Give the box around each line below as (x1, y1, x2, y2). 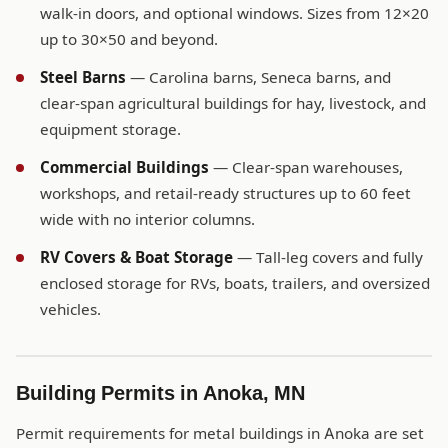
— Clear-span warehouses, (209, 158, 403, 178)
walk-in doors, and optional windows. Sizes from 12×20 (40, 4, 429, 24)
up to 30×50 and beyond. (40, 30, 218, 50)
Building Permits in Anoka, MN (16, 381, 305, 406)
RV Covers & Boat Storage (40, 248, 233, 268)
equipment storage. (40, 120, 181, 140)
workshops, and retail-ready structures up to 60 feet (40, 184, 411, 204)
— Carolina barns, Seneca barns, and (126, 68, 391, 88)
